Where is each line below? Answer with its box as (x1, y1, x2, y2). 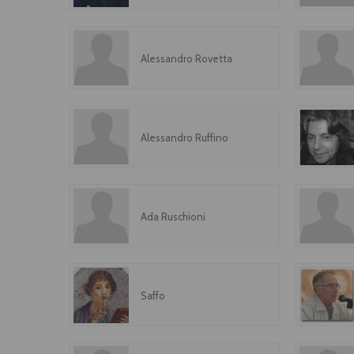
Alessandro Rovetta (141, 52, 232, 65)
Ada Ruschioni (141, 210, 205, 223)
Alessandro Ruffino (141, 131, 228, 144)
